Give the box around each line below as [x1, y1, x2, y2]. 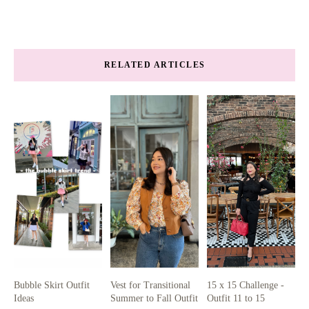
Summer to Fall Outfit [110, 293, 199, 304]
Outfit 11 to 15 [207, 293, 266, 304]
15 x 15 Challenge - [207, 280, 285, 291]
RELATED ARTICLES [103, 60, 206, 70]
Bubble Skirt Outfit [14, 280, 90, 291]
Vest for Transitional [110, 280, 191, 291]
